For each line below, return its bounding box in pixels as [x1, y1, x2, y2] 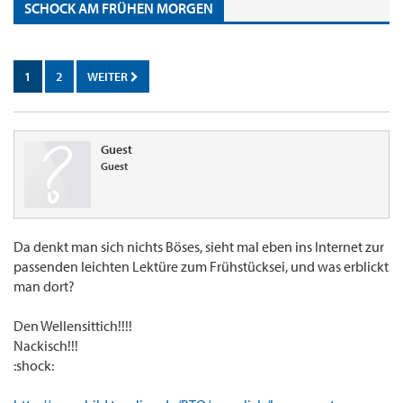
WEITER [87, 68, 130, 85]
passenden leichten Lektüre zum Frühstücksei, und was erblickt [13, 257, 389, 276]
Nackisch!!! [13, 336, 78, 355]
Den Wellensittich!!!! [13, 317, 132, 336]
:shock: [13, 356, 54, 375]
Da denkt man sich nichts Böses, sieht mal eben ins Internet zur [13, 237, 384, 256]
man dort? [13, 277, 75, 296]
